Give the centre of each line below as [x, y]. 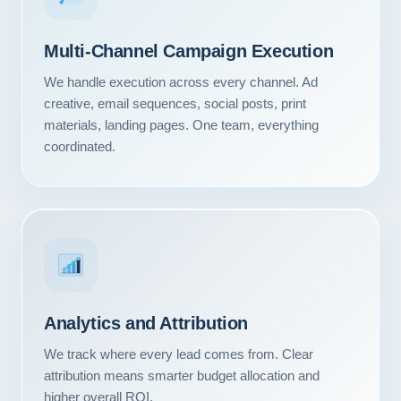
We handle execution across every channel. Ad [181, 82]
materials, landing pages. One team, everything [181, 125]
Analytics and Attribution [146, 323]
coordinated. [80, 146]
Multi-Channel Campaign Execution [189, 51]
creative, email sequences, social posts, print [175, 103]
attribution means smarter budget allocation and [182, 375]
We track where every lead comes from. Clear [179, 354]
